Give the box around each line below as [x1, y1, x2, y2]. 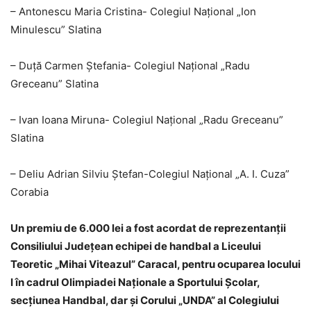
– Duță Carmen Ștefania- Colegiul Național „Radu [10, 59, 250, 73]
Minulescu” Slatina [10, 23, 101, 37]
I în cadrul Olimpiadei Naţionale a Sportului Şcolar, [10, 276, 260, 289]
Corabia [10, 185, 49, 199]
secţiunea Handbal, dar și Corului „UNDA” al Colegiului [10, 294, 279, 308]
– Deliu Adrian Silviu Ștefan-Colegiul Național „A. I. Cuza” [10, 167, 289, 181]
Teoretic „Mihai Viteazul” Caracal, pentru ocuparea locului [10, 258, 301, 271]
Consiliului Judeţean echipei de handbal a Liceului [10, 239, 261, 253]
